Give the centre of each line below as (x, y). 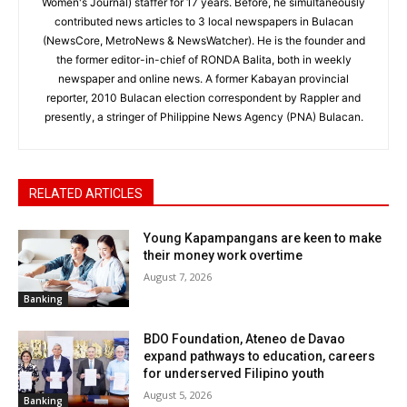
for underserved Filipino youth (234, 374)
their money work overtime (223, 255)
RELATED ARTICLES (86, 193)
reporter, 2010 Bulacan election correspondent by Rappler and (203, 97)
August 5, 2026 (178, 395)
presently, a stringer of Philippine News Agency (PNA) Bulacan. (203, 116)
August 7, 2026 (178, 276)
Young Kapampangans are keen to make (263, 238)
